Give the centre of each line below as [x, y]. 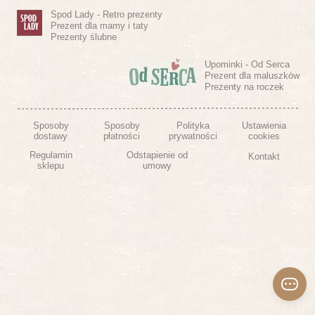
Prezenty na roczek [244, 86]
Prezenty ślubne [83, 37]
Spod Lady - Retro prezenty [106, 14]
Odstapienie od [157, 155]
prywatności [193, 136]
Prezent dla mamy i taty [99, 25]
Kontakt [264, 157]
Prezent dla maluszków [252, 75]
